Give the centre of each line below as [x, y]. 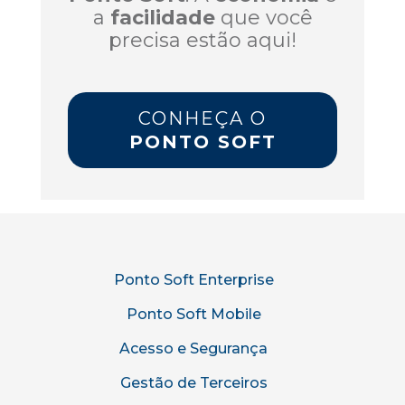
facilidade [162, 18]
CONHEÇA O [202, 119]
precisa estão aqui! [202, 41]
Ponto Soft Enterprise [193, 280]
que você [264, 18]
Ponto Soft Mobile [193, 315]
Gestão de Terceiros [193, 383]
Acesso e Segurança [193, 349]
